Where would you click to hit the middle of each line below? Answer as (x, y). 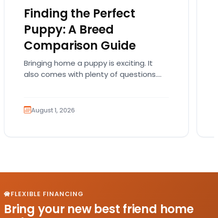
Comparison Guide (80, 46)
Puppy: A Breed (69, 30)
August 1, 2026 (53, 110)
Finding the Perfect (80, 14)
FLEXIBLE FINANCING (47, 194)
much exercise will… (58, 97)
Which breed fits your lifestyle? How (88, 86)
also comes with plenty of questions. (91, 74)
